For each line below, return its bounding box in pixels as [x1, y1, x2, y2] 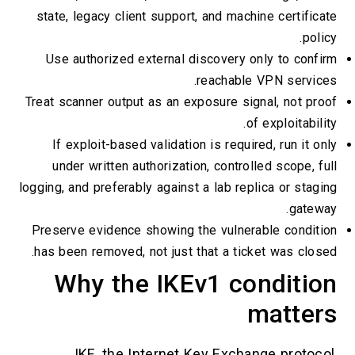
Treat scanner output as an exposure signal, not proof [25, 94, 338, 109]
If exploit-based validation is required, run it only [52, 136, 338, 152]
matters [246, 298, 338, 329]
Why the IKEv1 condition [53, 268, 338, 299]
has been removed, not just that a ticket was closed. [34, 243, 338, 259]
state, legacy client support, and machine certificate [36, 8, 338, 24]
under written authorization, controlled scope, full [52, 158, 338, 174]
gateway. [288, 200, 338, 216]
